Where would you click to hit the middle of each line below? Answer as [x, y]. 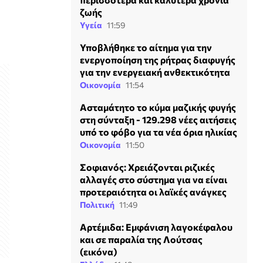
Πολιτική [97, 204]
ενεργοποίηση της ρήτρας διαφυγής [158, 59]
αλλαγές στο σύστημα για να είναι [154, 179]
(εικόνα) [99, 251]
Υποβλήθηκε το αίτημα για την [146, 47]
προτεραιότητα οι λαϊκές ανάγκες [153, 191]
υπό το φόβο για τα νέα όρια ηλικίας [159, 131]
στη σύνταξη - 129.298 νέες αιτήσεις [158, 119]
